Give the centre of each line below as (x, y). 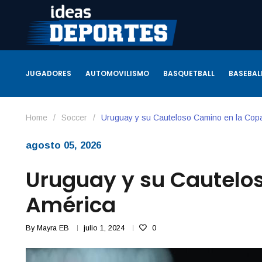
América (70, 205)
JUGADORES (48, 73)
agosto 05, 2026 (63, 145)
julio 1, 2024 (104, 227)
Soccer (74, 117)
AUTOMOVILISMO (117, 73)
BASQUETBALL (189, 73)
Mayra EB (53, 227)
